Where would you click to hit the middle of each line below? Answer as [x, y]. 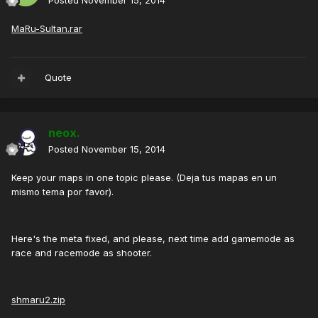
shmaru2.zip [38, 300]
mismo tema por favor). [62, 192]
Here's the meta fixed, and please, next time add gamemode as [153, 239]
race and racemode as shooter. [82, 253]
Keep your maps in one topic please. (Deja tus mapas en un [144, 178]
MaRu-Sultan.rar [47, 29]
